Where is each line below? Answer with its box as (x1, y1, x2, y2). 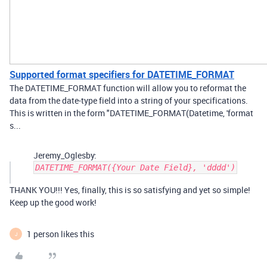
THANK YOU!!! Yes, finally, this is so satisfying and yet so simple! (10, 184, 250, 195)
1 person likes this (27, 228, 94, 240)
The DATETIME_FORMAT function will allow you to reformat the (10, 82, 246, 94)
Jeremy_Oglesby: (33, 150, 97, 161)
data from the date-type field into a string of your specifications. (10, 95, 248, 106)
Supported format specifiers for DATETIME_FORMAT (10, 68, 234, 81)
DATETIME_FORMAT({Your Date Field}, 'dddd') (35, 163, 235, 172)
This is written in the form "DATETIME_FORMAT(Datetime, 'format (10, 107, 253, 119)
